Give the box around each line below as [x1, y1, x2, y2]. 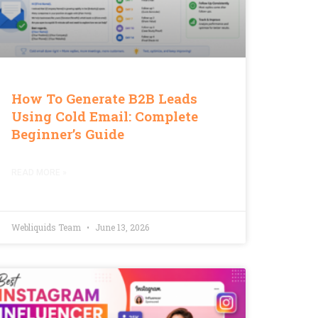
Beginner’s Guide [11, 124, 124, 143]
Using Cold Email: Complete [11, 106, 198, 125]
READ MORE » [11, 167, 67, 177]
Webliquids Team [11, 221, 83, 233]
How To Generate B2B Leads [11, 89, 197, 107]
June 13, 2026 [93, 221, 149, 233]
